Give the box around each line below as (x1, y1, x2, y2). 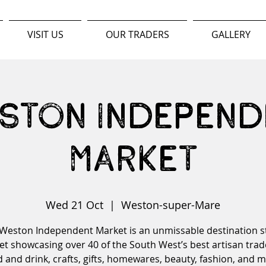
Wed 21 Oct (46, 198, 103, 212)
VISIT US (27, 28, 64, 41)
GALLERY (211, 28, 251, 41)
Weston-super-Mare (121, 198, 220, 212)
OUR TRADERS (105, 28, 169, 41)
